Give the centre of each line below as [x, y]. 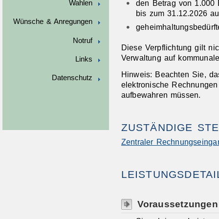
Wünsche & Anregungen [53, 22]
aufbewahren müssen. [161, 95]
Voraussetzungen [177, 204]
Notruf [82, 40]
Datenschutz [72, 78]
